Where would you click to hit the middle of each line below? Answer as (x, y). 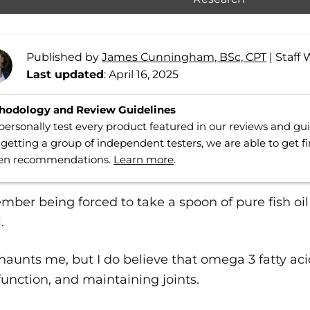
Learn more (144, 159)
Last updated (65, 74)
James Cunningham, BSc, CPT (184, 57)
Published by (64, 57)
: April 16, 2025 (141, 74)
